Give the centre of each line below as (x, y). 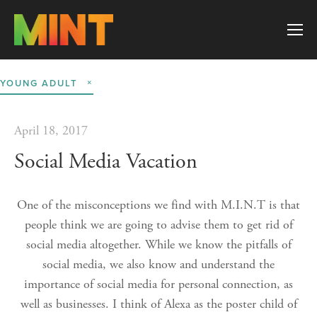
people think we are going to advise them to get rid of (158, 225)
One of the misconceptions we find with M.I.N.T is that (158, 205)
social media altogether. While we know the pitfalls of (158, 245)
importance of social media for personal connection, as (158, 284)
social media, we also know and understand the (158, 265)
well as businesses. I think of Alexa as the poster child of (158, 304)
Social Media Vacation (106, 162)
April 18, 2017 (51, 131)
